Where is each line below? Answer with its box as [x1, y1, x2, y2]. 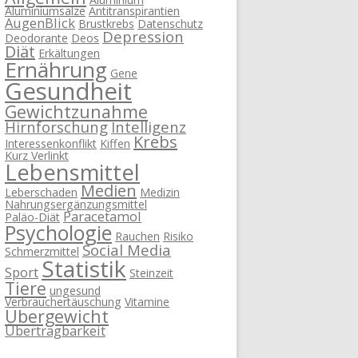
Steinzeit [129, 265, 173, 280]
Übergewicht [5, 304, 109, 328]
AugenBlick [5, 13, 75, 32]
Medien [81, 179, 137, 201]
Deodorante [5, 30, 68, 46]
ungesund [50, 282, 101, 298]
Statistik [42, 253, 126, 284]
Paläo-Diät [5, 209, 60, 225]
